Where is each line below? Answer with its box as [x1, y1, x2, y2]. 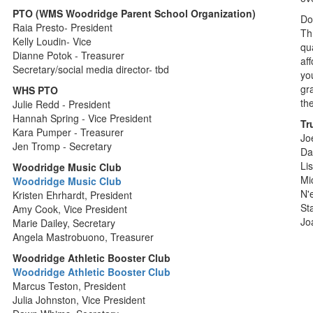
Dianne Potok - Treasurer [13, 48, 125, 62]
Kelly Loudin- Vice [13, 34, 92, 48]
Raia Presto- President [13, 20, 113, 34]
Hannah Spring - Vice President [13, 111, 152, 125]
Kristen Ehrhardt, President [13, 188, 133, 202]
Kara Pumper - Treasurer [13, 125, 124, 139]
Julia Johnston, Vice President [13, 293, 146, 307]
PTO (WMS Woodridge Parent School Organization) [13, 6, 256, 20]
